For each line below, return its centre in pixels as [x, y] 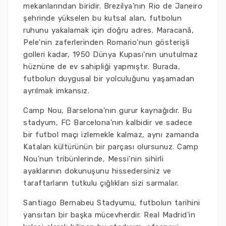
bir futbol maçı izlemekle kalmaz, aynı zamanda [111, 135]
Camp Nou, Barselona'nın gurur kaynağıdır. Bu [107, 110]
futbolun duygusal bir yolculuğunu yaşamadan [109, 79]
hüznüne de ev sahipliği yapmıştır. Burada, [102, 67]
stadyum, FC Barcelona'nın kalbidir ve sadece [108, 123]
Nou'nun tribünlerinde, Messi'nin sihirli [93, 159]
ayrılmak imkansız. [56, 91]
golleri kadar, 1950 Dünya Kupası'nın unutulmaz [110, 54]
